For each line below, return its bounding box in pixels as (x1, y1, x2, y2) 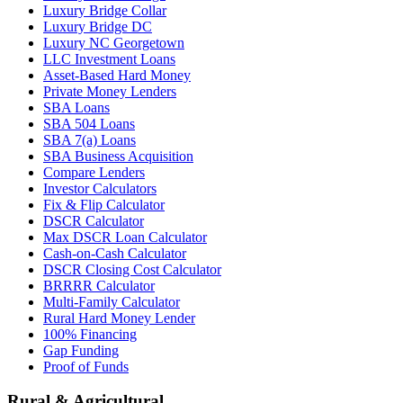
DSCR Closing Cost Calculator (43, 261, 221, 277)
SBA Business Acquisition (43, 148, 193, 164)
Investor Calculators (43, 180, 157, 196)
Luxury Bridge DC (43, 18, 152, 34)
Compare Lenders (43, 164, 145, 180)
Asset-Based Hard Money (43, 67, 191, 83)
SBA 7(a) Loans (43, 131, 136, 148)
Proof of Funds (43, 358, 129, 374)
